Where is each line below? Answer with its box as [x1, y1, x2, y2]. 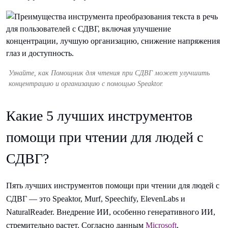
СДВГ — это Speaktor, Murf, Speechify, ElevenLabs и [6, 194, 185, 203]
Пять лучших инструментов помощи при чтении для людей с [6, 181, 219, 190]
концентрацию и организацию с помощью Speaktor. [9, 80, 163, 88]
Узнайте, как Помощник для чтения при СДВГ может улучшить [9, 69, 210, 77]
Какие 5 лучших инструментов [6, 108, 192, 124]
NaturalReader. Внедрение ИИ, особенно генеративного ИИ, [6, 207, 215, 216]
